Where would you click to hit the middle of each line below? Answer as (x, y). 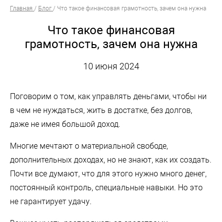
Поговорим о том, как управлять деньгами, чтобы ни (108, 96)
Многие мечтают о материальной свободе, (89, 146)
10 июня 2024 (111, 66)
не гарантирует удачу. (51, 201)
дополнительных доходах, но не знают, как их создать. (111, 160)
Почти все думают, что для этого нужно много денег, (108, 173)
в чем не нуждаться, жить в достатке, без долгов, (101, 110)
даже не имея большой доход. (65, 124)
